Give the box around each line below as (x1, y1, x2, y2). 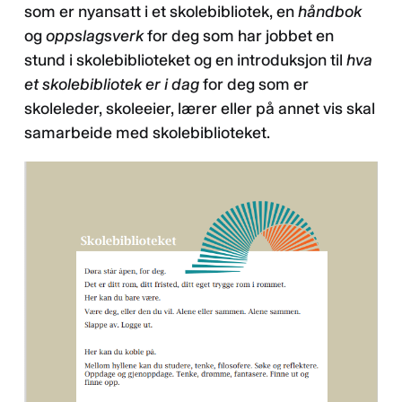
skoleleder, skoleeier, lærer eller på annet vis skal (24, 98, 375, 118)
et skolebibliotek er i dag (24, 74, 199, 94)
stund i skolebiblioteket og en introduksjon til (24, 49, 346, 70)
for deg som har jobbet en (147, 25, 334, 46)
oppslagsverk (46, 25, 147, 46)
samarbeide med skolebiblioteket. (24, 122, 270, 143)
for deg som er (199, 74, 309, 94)
